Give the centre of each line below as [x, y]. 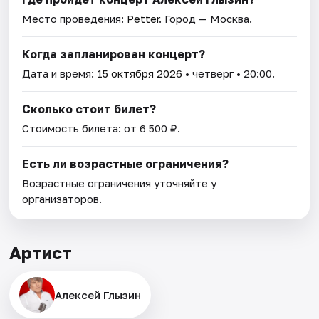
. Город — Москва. [206, 18]
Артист [41, 252]
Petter [143, 18]
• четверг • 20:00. [229, 73]
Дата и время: [60, 73]
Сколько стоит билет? [89, 109]
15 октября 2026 [140, 73]
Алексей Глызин [98, 294]
